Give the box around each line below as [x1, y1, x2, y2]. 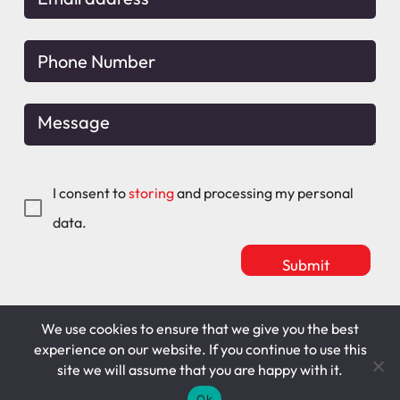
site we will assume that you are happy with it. [57, 361, 343, 379]
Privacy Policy [156, 362, 246, 381]
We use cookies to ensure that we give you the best [41, 320, 359, 337]
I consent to [52, 183, 129, 202]
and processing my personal [173, 183, 354, 202]
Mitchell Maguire [24, 327, 129, 346]
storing [128, 183, 174, 202]
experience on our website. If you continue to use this [33, 340, 367, 358]
